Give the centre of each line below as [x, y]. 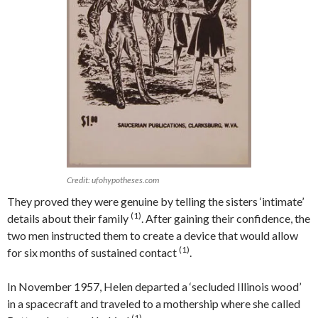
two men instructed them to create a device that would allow [153, 235]
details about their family [69, 218]
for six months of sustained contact [93, 252]
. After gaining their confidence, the [226, 218]
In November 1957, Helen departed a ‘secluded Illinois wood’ [154, 286]
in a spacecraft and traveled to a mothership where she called [154, 303]
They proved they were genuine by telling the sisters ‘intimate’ [155, 201]
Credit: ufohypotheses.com [113, 180]
